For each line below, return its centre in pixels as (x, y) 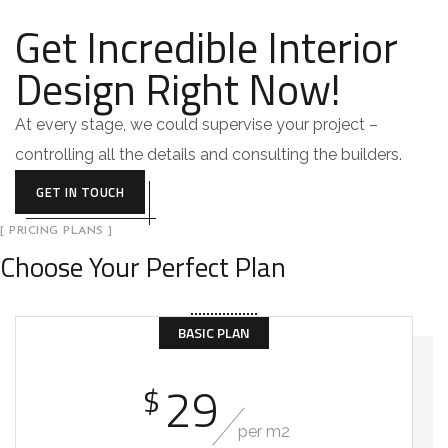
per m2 (264, 431)
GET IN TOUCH (80, 192)
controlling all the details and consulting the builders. (208, 154)
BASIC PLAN (214, 332)
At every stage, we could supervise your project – (196, 124)
